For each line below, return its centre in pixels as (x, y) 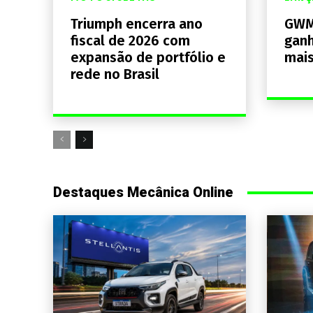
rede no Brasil (115, 74)
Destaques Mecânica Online (143, 192)
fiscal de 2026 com (130, 41)
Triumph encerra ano (137, 24)
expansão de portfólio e (148, 58)
